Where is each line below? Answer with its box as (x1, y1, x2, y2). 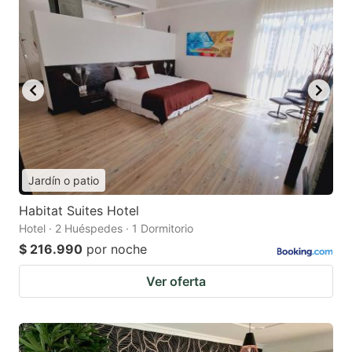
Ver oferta (146, 273, 206, 290)
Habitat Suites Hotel (19, 203, 139, 219)
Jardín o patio (28, 174, 99, 188)
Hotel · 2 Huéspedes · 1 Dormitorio (19, 222, 193, 236)
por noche (86, 241, 147, 258)
